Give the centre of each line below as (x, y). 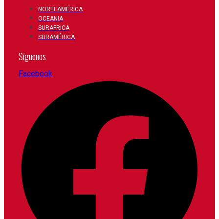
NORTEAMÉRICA (60, 10)
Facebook (35, 74)
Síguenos (32, 56)
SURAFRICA (54, 28)
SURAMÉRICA (56, 37)
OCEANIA (51, 19)
